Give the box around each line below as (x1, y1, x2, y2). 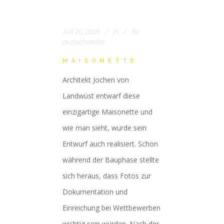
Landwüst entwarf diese (62, 91, 140, 100)
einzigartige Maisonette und (62, 107, 152, 116)
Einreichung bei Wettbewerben (62, 203, 160, 212)
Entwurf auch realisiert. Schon (62, 139, 158, 148)
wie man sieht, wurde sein (62, 123, 146, 132)
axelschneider (62, 38, 105, 46)
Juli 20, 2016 (62, 27, 100, 35)
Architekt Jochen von (62, 75, 129, 84)
